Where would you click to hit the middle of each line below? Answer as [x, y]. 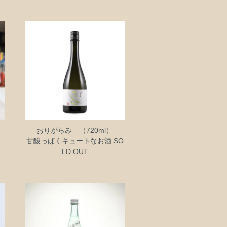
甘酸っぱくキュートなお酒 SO [75, 141]
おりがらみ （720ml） [75, 130]
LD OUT [75, 152]
